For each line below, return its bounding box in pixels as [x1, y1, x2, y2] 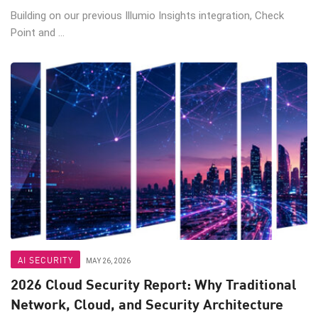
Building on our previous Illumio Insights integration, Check [11, 9, 284, 23]
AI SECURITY [18, 253, 73, 266]
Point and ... [11, 26, 65, 40]
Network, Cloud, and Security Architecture [11, 293, 283, 314]
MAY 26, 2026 [86, 257, 131, 265]
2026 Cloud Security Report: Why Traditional [11, 273, 297, 295]
